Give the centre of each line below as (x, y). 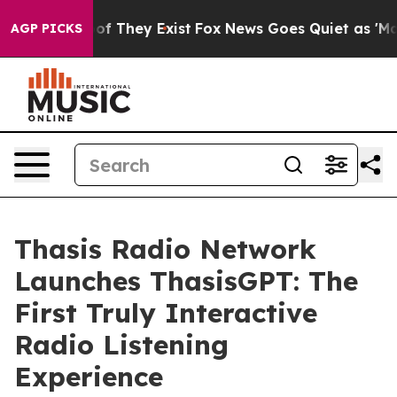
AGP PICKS (47, 28)
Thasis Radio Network (165, 249)
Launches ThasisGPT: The (186, 281)
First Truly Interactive (166, 313)
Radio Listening (121, 345)
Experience (89, 377)
